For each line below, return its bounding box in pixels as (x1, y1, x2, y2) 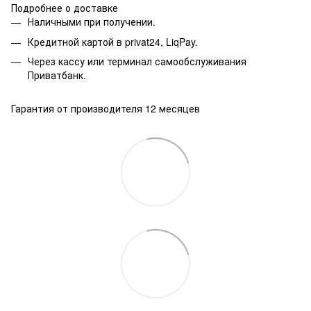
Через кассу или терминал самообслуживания (28, 54, 246, 69)
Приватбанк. (28, 68, 86, 83)
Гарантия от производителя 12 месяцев (11, 101, 200, 116)
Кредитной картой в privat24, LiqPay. (28, 34, 198, 49)
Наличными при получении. (28, 15, 155, 29)
